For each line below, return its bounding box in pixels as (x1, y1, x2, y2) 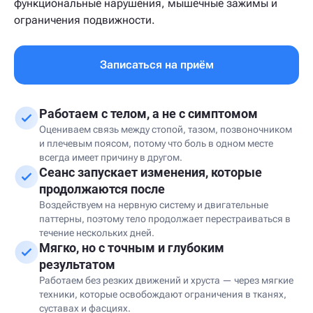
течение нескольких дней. (39, 227, 154, 238)
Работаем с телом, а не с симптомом (39, 106, 258, 121)
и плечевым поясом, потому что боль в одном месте (39, 138, 273, 149)
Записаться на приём (99, 58, 214, 71)
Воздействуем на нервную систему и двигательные (39, 199, 268, 210)
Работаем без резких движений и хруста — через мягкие (39, 275, 293, 286)
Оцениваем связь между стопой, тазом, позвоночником (39, 124, 292, 135)
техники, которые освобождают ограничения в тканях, (39, 289, 286, 300)
